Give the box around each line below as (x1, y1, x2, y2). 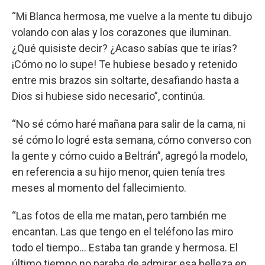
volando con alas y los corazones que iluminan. (12, 25, 231, 38)
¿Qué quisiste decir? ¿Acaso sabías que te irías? (12, 41, 237, 54)
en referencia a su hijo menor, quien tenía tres (12, 165, 225, 178)
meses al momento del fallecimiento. (12, 181, 186, 194)
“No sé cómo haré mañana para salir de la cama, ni (12, 117, 245, 130)
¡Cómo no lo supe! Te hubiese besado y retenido (12, 57, 237, 70)
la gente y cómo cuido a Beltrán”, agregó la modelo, (12, 149, 247, 162)
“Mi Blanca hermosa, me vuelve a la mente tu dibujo (12, 9, 252, 22)
